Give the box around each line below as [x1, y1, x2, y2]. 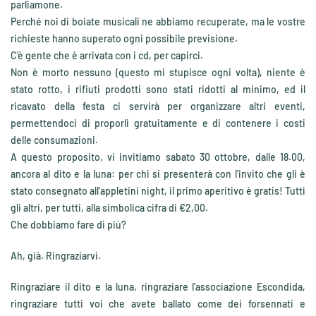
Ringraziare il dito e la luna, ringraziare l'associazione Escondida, [11, 281, 305, 293]
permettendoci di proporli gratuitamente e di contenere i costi [11, 117, 305, 129]
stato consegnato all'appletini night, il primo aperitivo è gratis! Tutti [11, 185, 305, 197]
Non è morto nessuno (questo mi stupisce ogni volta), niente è [11, 66, 305, 78]
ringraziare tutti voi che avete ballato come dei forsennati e [11, 298, 305, 310]
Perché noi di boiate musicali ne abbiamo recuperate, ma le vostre [11, 16, 305, 28]
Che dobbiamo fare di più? [11, 219, 126, 231]
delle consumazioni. [11, 134, 98, 146]
